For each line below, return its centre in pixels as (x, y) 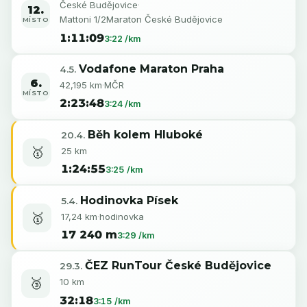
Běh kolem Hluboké (145, 134)
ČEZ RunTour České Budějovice (178, 266)
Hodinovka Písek (129, 200)
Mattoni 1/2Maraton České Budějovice (141, 20)
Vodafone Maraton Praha (151, 69)
